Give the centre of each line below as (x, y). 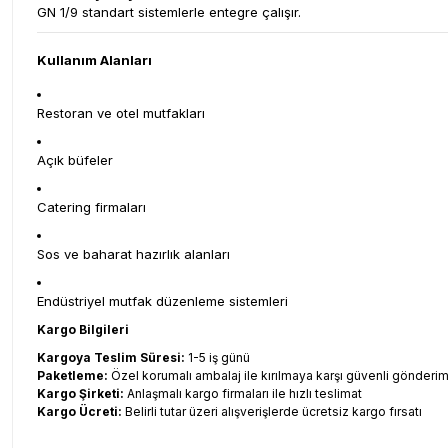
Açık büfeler (75, 160)
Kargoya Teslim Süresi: (111, 357)
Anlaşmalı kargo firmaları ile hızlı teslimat (243, 393)
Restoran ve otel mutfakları (121, 113)
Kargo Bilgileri (83, 329)
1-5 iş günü (217, 357)
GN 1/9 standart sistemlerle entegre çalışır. (169, 12)
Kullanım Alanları (94, 60)
